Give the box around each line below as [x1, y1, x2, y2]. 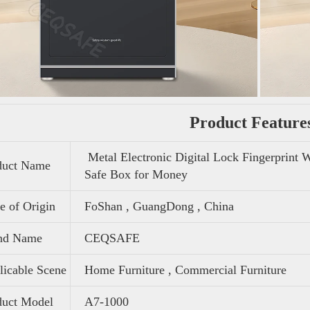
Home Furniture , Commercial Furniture [84, 262, 286, 277]
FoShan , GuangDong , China [84, 199, 234, 213]
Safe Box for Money [84, 167, 188, 181]
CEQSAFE [84, 230, 140, 245]
